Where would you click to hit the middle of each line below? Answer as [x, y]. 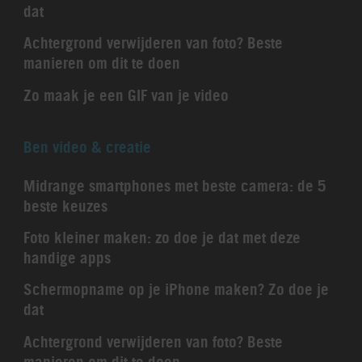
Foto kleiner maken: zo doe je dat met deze [162, 238]
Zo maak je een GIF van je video [126, 95]
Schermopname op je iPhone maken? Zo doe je [176, 290]
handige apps [67, 258]
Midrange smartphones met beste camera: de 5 [175, 185]
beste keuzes [65, 206]
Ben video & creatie [87, 147]
